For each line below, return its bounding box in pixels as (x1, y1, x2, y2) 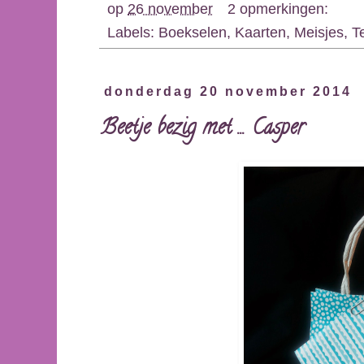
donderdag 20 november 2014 (104, 84, 353, 99)
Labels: (107, 23, 158, 41)
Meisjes (294, 23, 344, 41)
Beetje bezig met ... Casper (101, 113, 305, 147)
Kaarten (235, 23, 286, 41)
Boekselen (158, 23, 227, 41)
